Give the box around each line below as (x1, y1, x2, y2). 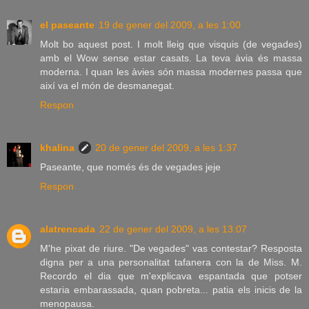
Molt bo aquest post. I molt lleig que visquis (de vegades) (40, 38, 302, 50)
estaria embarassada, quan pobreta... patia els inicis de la (40, 283, 302, 295)
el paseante (40, 19, 94, 30)
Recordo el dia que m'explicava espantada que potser (40, 270, 302, 281)
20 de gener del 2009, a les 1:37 (95, 141, 237, 153)
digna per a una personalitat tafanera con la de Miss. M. (40, 256, 302, 268)
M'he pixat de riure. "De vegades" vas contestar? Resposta (40, 242, 302, 254)
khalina (40, 141, 74, 153)
